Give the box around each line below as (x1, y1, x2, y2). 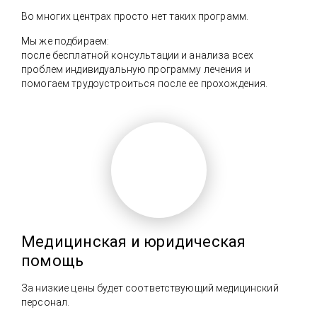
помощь (21, 251, 84, 270)
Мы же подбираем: (21, 35, 110, 47)
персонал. (21, 296, 70, 308)
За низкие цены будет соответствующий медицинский (21, 282, 279, 294)
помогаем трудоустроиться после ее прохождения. (21, 77, 268, 89)
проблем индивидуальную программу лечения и (21, 63, 250, 75)
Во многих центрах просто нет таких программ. (21, 10, 249, 22)
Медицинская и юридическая (21, 232, 246, 250)
